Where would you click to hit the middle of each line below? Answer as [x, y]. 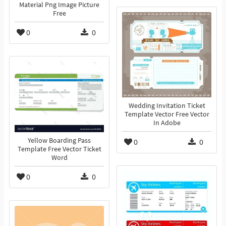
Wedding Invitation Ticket [167, 106]
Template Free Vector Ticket [59, 149]
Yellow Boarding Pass [59, 141]
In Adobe [167, 123]
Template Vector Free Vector [167, 115]
